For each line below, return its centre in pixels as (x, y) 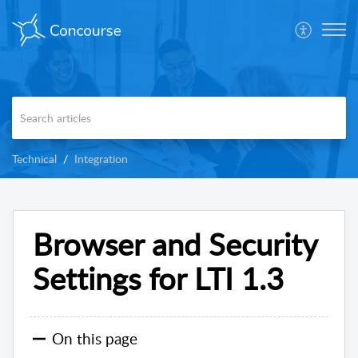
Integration (101, 158)
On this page (95, 339)
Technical (34, 158)
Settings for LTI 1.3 (158, 278)
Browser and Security (175, 243)
